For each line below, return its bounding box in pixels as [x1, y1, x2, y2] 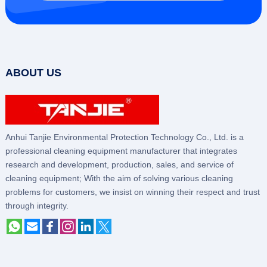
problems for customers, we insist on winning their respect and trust [5, 187, 260, 197]
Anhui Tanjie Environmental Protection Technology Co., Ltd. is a [5, 132, 244, 142]
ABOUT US [5, 67, 61, 79]
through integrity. [5, 201, 69, 211]
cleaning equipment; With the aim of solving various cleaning [5, 173, 233, 184]
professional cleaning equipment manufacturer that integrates [5, 146, 237, 156]
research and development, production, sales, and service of [5, 160, 234, 170]
